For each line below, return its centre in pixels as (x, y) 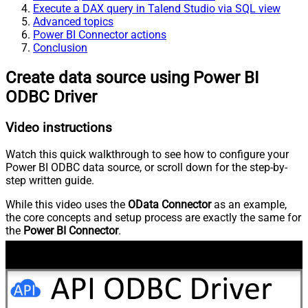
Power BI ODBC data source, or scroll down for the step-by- (146, 168)
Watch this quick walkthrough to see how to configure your (147, 155)
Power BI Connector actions (100, 34)
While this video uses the (67, 205)
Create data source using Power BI (132, 77)
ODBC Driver (51, 97)
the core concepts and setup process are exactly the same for (153, 218)
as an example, (249, 205)
